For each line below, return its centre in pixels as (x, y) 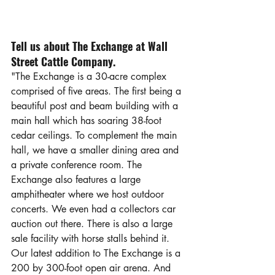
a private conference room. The (78, 165)
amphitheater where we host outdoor (89, 195)
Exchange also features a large (77, 180)
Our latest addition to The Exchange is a (97, 254)
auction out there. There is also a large (93, 224)
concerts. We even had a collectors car (95, 209)
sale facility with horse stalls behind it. (92, 239)
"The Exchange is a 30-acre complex (90, 77)
